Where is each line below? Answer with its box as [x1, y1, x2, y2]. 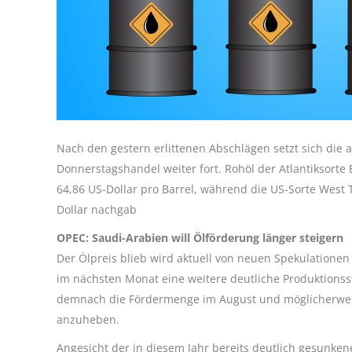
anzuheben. [57, 311, 119, 327]
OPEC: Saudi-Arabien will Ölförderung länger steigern [57, 229, 343, 245]
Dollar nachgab [57, 201, 137, 217]
